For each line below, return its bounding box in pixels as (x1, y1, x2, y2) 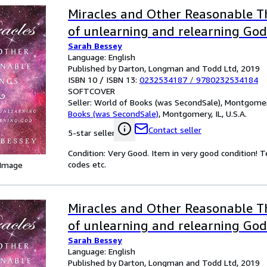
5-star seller (68, 128, 115, 138)
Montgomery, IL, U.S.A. (163, 108, 247, 119)
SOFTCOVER (68, 86, 115, 96)
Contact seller (148, 125, 201, 135)
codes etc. (68, 159, 106, 169)
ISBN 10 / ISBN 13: (68, 74, 139, 85)
